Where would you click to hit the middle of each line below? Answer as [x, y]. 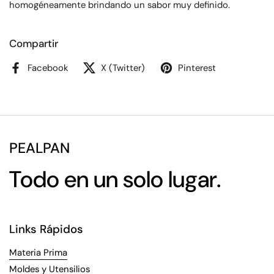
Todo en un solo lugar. [115, 180]
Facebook [48, 68]
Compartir [34, 43]
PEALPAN [39, 148]
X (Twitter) [123, 68]
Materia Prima [38, 253]
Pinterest [197, 68]
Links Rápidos [46, 229]
